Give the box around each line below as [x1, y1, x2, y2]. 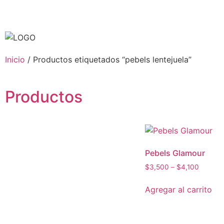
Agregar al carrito [145, 184, 212, 194]
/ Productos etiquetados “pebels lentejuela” [25, 54, 191, 64]
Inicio [5, 54, 25, 64]
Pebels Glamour [145, 148, 205, 158]
